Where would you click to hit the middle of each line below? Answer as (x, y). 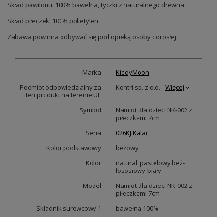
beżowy (127, 148)
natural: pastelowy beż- (150, 163)
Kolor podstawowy (74, 148)
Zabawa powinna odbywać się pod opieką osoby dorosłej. (93, 37)
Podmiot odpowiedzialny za (61, 87)
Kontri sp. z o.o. (138, 87)
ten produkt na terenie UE (63, 95)
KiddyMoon (132, 72)
